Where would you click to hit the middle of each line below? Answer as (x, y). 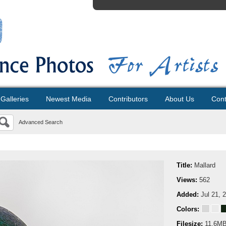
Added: (189, 194)
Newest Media (69, 99)
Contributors (128, 99)
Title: (185, 165)
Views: (188, 180)
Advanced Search (41, 122)
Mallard (205, 165)
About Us (180, 99)
